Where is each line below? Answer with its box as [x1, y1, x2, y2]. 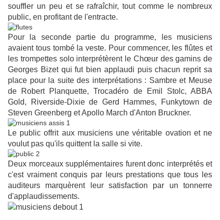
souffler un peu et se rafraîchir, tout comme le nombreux [8, 2, 212, 11]
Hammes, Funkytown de [123, 98, 212, 107]
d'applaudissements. [8, 192, 80, 201]
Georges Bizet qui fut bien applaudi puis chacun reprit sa [8, 65, 212, 74]
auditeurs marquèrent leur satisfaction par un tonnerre [8, 181, 212, 190]
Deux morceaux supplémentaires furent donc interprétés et [8, 160, 212, 168]
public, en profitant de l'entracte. [8, 13, 118, 22]
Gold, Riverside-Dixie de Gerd [8, 98, 123, 107]
